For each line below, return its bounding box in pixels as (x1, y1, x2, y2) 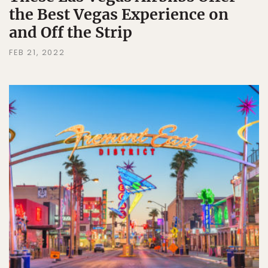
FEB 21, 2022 (9, 46, 65, 58)
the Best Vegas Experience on (9, 4, 229, 24)
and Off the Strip (9, 22, 132, 42)
